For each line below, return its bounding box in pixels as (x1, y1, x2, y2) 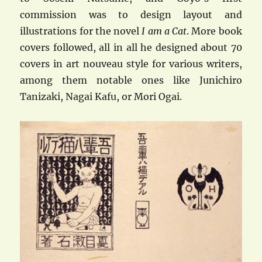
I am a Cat (139, 25, 187, 37)
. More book (187, 25, 242, 37)
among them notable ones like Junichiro (20, 74, 242, 87)
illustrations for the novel (20, 25, 140, 37)
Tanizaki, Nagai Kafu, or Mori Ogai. (20, 91, 182, 103)
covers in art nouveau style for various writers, (20, 58, 242, 70)
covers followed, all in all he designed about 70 (20, 42, 242, 54)
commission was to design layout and (20, 9, 242, 21)
